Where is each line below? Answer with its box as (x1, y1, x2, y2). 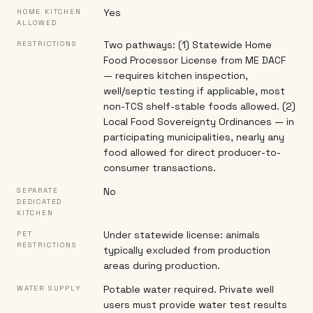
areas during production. (103, 259, 220, 272)
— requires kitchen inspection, (103, 69, 248, 82)
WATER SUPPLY (17, 284, 82, 293)
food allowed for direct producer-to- (103, 146, 281, 159)
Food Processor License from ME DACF (103, 54, 286, 66)
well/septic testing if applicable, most (103, 85, 285, 97)
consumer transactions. (103, 161, 216, 174)
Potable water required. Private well (103, 283, 274, 296)
